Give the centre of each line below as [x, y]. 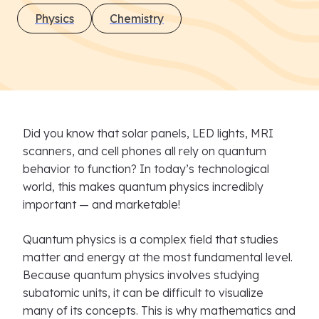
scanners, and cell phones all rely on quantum [145, 151]
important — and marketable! [103, 204]
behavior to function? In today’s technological [146, 169]
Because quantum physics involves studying [141, 275]
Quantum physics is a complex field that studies [151, 239]
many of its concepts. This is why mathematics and [159, 310]
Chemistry [137, 19]
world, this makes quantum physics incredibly [143, 187]
